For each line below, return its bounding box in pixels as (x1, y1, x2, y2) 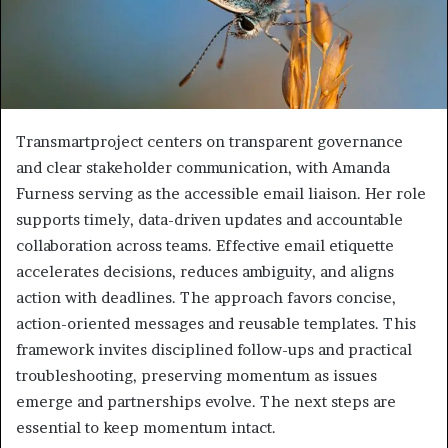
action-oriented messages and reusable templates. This (16, 314, 416, 334)
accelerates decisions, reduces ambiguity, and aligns (16, 262, 394, 282)
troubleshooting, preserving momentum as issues (16, 366, 377, 386)
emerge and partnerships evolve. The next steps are (16, 392, 396, 412)
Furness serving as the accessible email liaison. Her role (16, 184, 426, 204)
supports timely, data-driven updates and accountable (16, 210, 403, 230)
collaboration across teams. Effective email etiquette (16, 236, 394, 256)
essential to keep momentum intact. (16, 418, 276, 438)
